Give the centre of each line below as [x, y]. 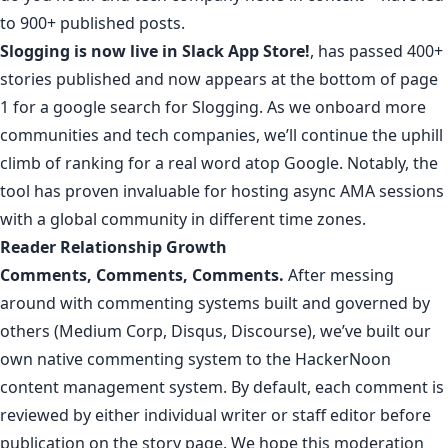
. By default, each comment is [333, 386]
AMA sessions [392, 190]
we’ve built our [375, 330]
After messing [339, 274]
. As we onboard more [342, 106]
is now [100, 50]
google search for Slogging [156, 106]
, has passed [358, 50]
